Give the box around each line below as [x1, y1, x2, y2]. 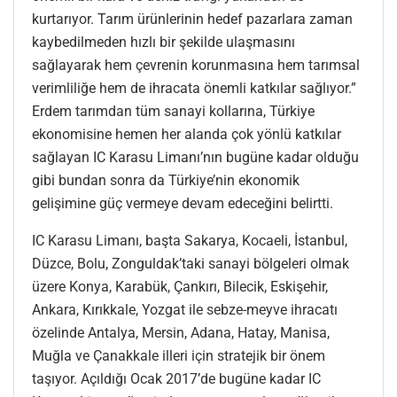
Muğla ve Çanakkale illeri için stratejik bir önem [32, 346, 325, 364]
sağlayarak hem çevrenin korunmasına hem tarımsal [32, 56, 360, 74]
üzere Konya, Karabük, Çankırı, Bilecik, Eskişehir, [32, 277, 328, 295]
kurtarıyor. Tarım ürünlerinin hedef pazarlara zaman [32, 10, 353, 27]
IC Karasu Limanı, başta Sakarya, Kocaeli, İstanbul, [32, 231, 347, 249]
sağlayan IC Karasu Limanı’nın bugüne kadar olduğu [32, 148, 359, 166]
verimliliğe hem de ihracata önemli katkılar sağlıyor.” [32, 79, 356, 97]
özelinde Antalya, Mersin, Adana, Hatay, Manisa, [32, 323, 330, 341]
